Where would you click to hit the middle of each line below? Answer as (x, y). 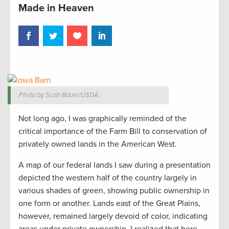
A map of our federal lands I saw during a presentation (114, 165)
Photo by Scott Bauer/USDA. (60, 95)
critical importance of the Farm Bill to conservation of (113, 132)
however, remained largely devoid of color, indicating (113, 216)
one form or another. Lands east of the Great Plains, (109, 204)
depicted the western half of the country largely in (108, 178)
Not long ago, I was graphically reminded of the (102, 119)
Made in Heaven (56, 8)
